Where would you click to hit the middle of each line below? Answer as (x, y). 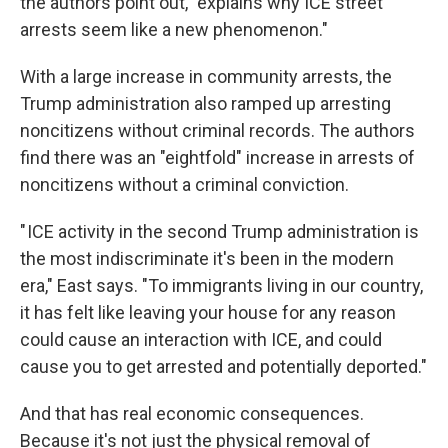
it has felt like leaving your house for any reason (208, 312)
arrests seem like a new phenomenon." (174, 29)
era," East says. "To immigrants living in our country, (221, 285)
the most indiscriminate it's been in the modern (207, 258)
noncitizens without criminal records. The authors (217, 130)
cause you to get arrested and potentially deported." (223, 366)
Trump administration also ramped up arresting (205, 103)
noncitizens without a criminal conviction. (184, 184)
